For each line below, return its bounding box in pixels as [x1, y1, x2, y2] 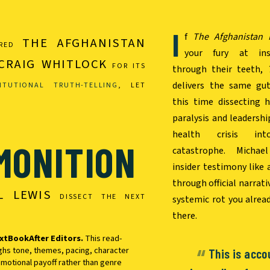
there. [172, 209, 198, 222]
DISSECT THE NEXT [51, 192, 146, 202]
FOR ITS [107, 61, 146, 72]
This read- [83, 232, 122, 245]
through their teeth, [172, 63, 268, 76]
